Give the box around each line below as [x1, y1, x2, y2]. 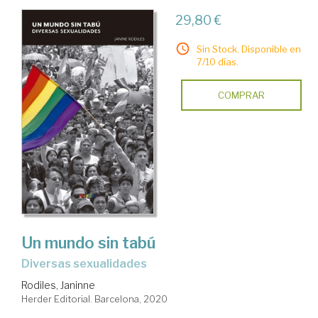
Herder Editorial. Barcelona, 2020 [21, 292, 168, 305]
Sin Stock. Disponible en [196, 43, 301, 55]
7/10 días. [196, 55, 238, 67]
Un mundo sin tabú [21, 233, 155, 252]
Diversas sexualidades [30, 256, 147, 270]
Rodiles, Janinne [21, 278, 95, 291]
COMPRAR [217, 89, 265, 101]
